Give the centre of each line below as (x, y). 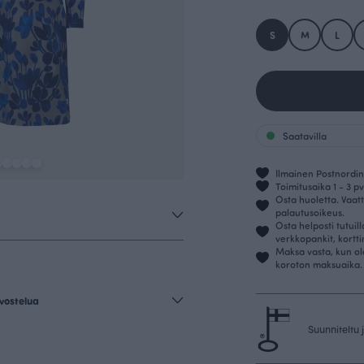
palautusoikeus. (310, 212)
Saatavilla (305, 136)
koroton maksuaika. (319, 264)
